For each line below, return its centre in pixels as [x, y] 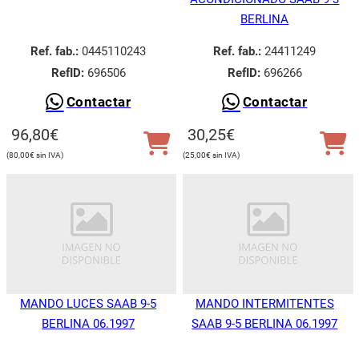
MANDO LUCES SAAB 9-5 [89, 303]
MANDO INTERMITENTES [264, 303]
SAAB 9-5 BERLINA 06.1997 [265, 323]
